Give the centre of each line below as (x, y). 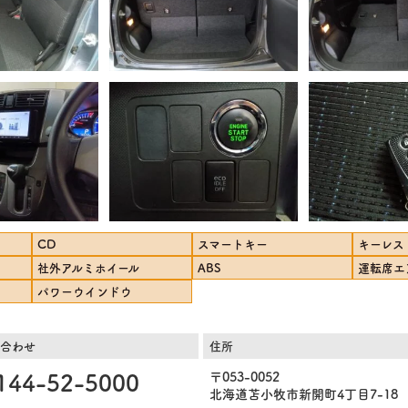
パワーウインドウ (85, 291)
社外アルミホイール (89, 267)
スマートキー (232, 243)
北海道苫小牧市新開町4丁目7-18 (304, 393)
